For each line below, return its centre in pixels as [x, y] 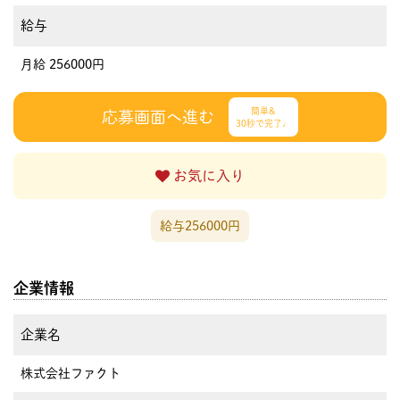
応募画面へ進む [158, 117]
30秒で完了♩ [263, 123]
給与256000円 [200, 225]
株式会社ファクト [71, 373]
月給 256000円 [62, 64]
